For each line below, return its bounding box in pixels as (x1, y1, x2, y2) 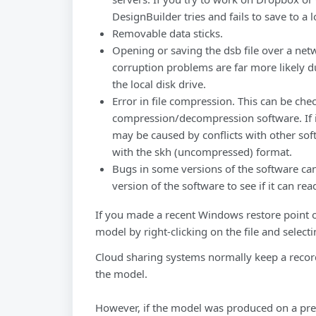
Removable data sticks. (112, 26, 223, 40)
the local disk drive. (112, 77, 206, 91)
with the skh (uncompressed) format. (112, 145, 292, 159)
